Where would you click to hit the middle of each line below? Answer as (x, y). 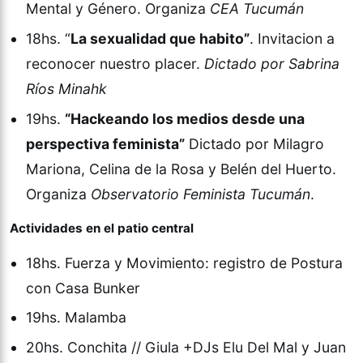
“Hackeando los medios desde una (185, 118)
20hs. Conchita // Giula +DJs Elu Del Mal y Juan (186, 347)
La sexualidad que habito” (160, 38)
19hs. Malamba (76, 318)
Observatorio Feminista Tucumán (201, 194)
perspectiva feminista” (105, 143)
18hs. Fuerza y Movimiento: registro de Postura (184, 263)
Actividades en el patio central (102, 228)
